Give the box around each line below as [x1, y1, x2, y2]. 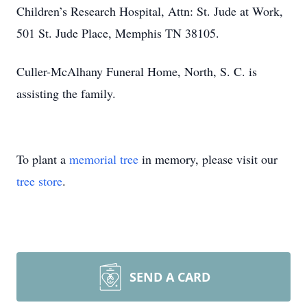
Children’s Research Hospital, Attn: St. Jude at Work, [16, 3, 283, 19]
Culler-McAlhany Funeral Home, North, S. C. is [16, 63, 257, 79]
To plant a [16, 151, 69, 167]
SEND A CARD [130, 269, 210, 285]
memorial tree [69, 151, 138, 167]
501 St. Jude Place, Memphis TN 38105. [16, 25, 219, 41]
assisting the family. [16, 85, 116, 101]
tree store [16, 173, 62, 189]
